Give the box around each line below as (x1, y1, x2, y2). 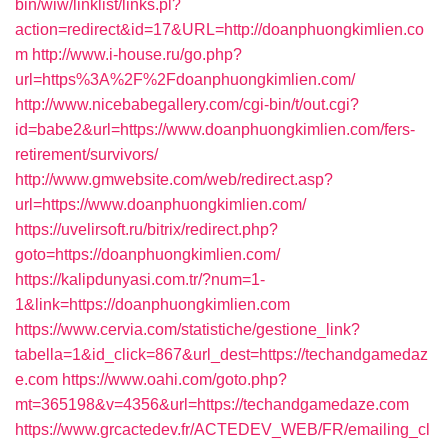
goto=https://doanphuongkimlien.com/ (15, 246, 280, 263)
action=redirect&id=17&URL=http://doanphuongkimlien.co (15, 21, 424, 38)
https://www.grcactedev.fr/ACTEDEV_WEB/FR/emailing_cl (15, 421, 430, 438)
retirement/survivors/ (15, 146, 158, 163)
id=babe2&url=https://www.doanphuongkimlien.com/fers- (15, 121, 415, 138)
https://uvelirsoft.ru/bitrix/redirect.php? (15, 221, 278, 238)
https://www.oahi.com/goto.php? (62, 371, 287, 388)
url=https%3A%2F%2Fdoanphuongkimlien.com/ (15, 71, 355, 88)
